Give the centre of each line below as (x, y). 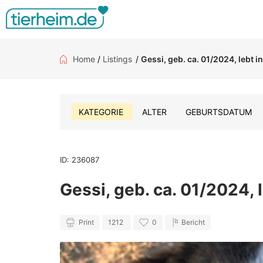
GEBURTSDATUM (219, 112)
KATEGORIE (101, 112)
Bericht (193, 222)
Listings (117, 59)
